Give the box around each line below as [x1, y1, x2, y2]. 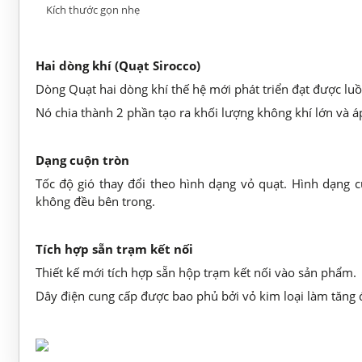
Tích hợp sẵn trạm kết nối [35, 240, 193, 257]
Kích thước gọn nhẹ [45, 2, 140, 17]
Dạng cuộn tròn [35, 151, 129, 168]
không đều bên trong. [35, 192, 155, 209]
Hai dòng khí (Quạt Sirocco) [35, 57, 200, 74]
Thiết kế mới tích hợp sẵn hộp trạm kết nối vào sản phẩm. [35, 263, 356, 280]
